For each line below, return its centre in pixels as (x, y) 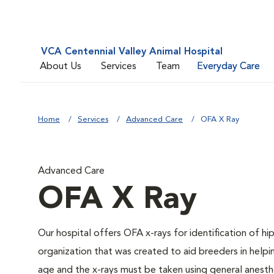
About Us (61, 66)
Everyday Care (228, 66)
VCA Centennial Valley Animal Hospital (132, 52)
